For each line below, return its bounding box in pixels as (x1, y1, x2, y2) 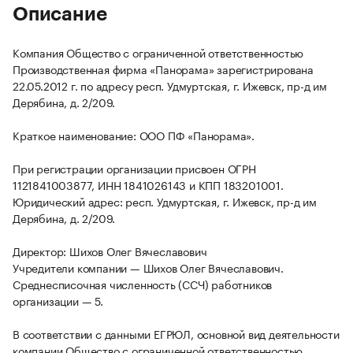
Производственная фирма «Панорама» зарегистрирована (13, 60, 314, 78)
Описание (13, 5, 107, 24)
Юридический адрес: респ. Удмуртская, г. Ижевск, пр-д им (13, 192, 317, 210)
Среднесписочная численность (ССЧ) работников (13, 275, 273, 293)
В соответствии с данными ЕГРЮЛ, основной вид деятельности (13, 325, 340, 343)
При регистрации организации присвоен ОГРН (13, 159, 256, 177)
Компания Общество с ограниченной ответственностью (13, 43, 304, 61)
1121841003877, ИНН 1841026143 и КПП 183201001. (13, 176, 284, 194)
